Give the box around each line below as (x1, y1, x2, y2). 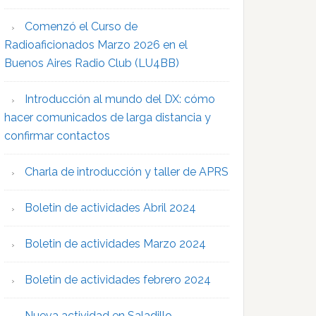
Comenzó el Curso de (25, 20, 138, 34)
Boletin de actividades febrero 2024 (25, 273, 211, 287)
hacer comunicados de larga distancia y (4, 111, 211, 125)
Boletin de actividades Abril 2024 (25, 201, 196, 215)
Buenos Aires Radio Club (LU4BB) (4, 56, 179, 71)
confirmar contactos (4, 129, 110, 143)
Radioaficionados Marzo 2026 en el (4, 38, 188, 52)
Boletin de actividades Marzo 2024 (25, 237, 206, 251)
